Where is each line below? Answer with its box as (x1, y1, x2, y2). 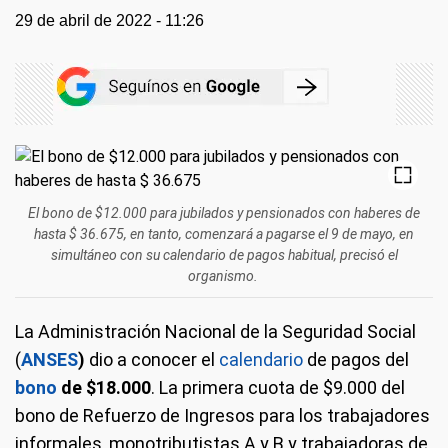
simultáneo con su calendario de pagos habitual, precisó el (50, 247, 398, 263)
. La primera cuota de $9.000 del (151, 377, 405, 398)
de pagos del (303, 349, 409, 370)
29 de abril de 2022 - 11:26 (15, 12, 204, 29)
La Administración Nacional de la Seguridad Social (15, 321, 416, 342)
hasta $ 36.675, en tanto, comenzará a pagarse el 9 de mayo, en (34, 226, 414, 242)
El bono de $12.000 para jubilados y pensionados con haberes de (28, 205, 420, 221)
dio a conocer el (89, 349, 219, 370)
